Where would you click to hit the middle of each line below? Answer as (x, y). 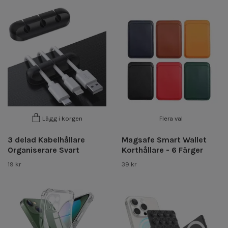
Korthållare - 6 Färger (162, 150)
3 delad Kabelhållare (46, 139)
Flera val (171, 118)
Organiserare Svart (44, 150)
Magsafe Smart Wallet (164, 139)
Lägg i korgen (62, 119)
